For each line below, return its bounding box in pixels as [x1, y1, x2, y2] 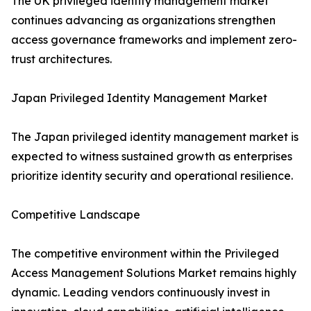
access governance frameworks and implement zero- [11, 33, 297, 47]
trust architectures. [11, 52, 112, 67]
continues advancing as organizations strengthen [11, 13, 276, 28]
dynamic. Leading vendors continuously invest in [11, 285, 270, 300]
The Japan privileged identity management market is [11, 130, 299, 144]
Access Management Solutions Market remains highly [11, 266, 296, 280]
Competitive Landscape [11, 208, 140, 222]
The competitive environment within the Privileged [11, 246, 279, 261]
